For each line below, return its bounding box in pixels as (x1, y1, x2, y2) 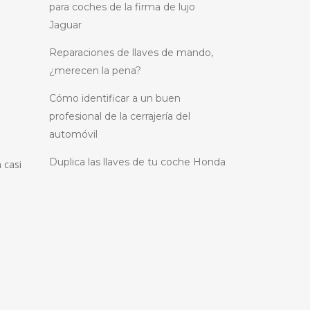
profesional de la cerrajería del (49, 110, 190, 122)
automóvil (49, 128, 98, 140)
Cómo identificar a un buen (49, 92, 181, 104)
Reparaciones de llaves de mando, (49, 46, 213, 59)
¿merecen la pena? (49, 64, 141, 77)
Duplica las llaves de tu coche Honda (49, 156, 226, 168)
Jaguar (49, 19, 82, 31)
